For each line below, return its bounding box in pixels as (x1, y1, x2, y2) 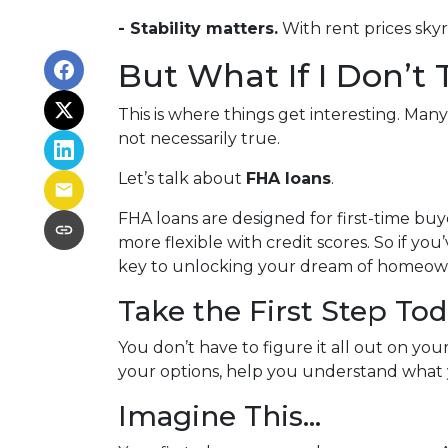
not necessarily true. (118, 129, 280, 148)
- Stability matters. (118, 19, 278, 38)
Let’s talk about (118, 169, 246, 188)
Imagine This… (118, 399, 321, 433)
